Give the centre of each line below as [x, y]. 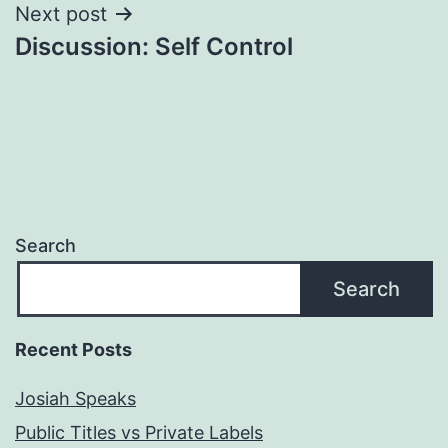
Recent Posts [73, 350]
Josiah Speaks [75, 399]
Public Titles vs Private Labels [139, 433]
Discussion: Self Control [154, 46]
